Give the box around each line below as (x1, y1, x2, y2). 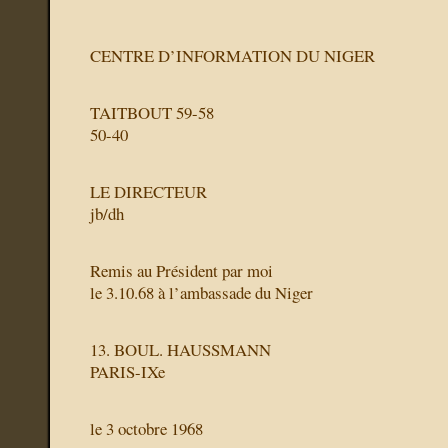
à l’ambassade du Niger (158, 281, 313, 305)
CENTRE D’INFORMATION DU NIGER (90, 44, 375, 68)
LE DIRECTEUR (90, 180, 207, 204)
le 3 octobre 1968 (90, 417, 203, 441)
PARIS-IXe (90, 360, 165, 384)
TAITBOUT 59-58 (90, 101, 214, 125)
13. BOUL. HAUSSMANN (90, 338, 271, 362)
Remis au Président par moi (90, 259, 273, 283)
